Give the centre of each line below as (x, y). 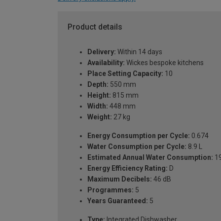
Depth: (98, 84)
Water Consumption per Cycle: (137, 146)
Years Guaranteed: (118, 201)
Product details (95, 27)
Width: (98, 106)
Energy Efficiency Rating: (128, 168)
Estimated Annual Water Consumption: (150, 157)
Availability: (106, 62)
